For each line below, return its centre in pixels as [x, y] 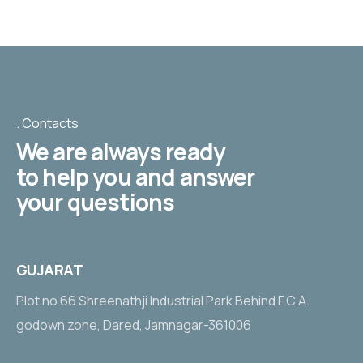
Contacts [50, 123]
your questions [96, 202]
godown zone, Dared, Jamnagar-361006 [134, 325]
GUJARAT [51, 270]
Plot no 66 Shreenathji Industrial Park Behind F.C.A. [163, 301]
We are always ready [121, 152]
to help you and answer [136, 177]
